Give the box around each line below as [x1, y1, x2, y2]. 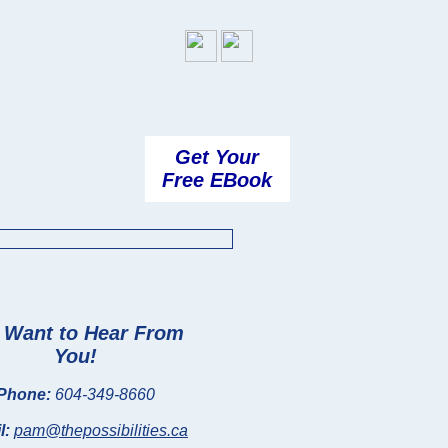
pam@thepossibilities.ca [14, 422, 188, 439]
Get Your [175, 146, 259, 168]
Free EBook [162, 169, 272, 191]
